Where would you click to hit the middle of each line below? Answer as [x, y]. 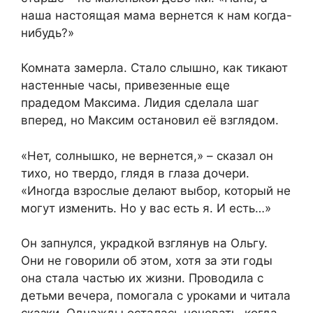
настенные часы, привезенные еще [125, 86]
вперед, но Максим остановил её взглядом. [150, 121]
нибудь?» [48, 32]
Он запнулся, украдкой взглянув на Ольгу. [144, 243]
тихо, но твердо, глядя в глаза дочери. [135, 173]
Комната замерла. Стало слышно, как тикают [154, 68]
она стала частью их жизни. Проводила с [142, 278]
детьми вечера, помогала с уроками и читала [156, 296]
